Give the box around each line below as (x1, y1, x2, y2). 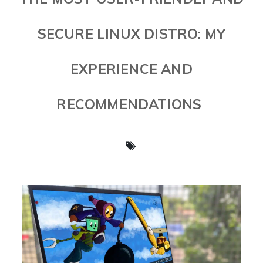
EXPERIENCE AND (70, 60, 193, 77)
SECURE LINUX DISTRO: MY (37, 25, 226, 42)
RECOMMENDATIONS (56, 96, 202, 113)
